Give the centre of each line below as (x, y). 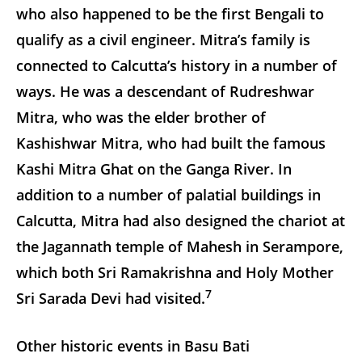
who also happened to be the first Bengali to (170, 13)
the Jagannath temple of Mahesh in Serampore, (180, 246)
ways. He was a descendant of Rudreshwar (165, 91)
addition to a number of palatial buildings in (168, 194)
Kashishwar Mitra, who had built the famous (171, 143)
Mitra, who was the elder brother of (141, 117)
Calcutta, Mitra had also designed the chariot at (181, 220)
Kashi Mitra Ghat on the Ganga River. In (154, 168)
